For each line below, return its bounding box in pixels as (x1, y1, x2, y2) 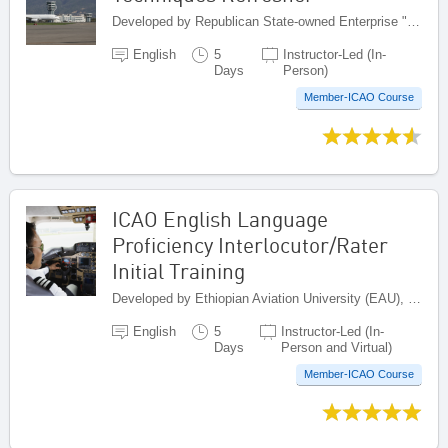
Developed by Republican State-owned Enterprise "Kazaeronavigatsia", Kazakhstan (407, 13, 420, 29)
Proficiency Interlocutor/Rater (112, 231, 388, 258)
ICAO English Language (112, 205, 328, 232)
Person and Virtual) (280, 339, 392, 355)
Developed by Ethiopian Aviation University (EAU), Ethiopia (408, 290, 421, 306)
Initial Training (112, 257, 245, 284)
